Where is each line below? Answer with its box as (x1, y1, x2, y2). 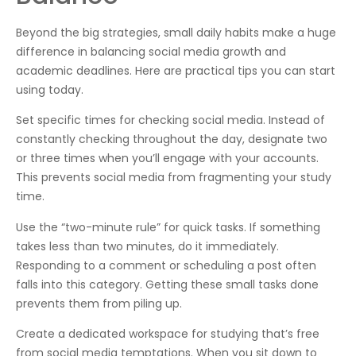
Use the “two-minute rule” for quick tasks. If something (16, 219, 320, 235)
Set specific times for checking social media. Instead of (16, 112, 325, 129)
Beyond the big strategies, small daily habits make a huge (16, 24, 336, 41)
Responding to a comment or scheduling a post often (16, 257, 316, 273)
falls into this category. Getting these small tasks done (16, 276, 319, 292)
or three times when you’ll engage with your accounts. (16, 150, 319, 167)
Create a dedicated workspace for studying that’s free (16, 326, 319, 342)
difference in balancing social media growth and (16, 43, 286, 60)
